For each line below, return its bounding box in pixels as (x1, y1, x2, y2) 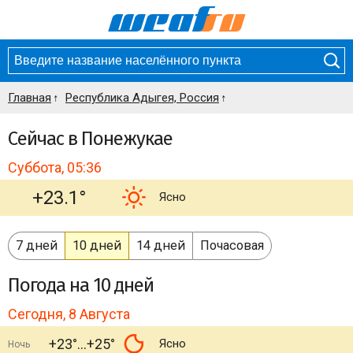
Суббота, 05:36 (8, 159, 102, 176)
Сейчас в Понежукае (8, 128, 173, 150)
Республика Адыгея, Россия (65, 91, 219, 105)
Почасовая (200, 238, 264, 253)
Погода (8, 274, 69, 296)
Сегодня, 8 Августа (8, 306, 130, 322)
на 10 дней (69, 274, 154, 296)
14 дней (136, 238, 185, 253)
